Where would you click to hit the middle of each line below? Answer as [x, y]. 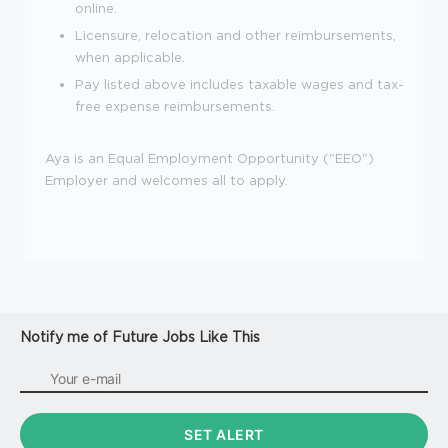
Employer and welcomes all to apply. [166, 179]
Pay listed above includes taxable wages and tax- [239, 83]
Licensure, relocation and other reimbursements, [235, 34]
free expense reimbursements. [175, 105]
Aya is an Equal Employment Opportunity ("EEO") [209, 157]
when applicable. [130, 56]
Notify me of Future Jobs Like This [140, 336]
